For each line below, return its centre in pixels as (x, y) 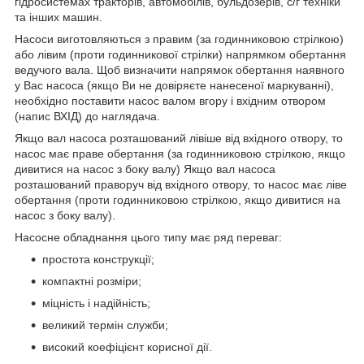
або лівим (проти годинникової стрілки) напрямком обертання (180, 55)
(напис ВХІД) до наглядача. (87, 117)
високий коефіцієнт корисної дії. (127, 347)
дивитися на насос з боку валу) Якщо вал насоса (145, 169)
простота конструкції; (98, 260)
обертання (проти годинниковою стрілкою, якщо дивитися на (178, 200)
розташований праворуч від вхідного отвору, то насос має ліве (181, 185)
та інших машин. (58, 17)
